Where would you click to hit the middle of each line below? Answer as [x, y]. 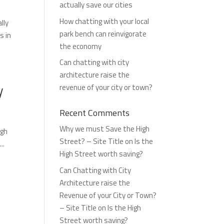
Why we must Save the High [105, 129]
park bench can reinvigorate [103, 33]
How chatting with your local [104, 21]
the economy [81, 46]
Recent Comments [95, 113]
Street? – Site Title [92, 141]
